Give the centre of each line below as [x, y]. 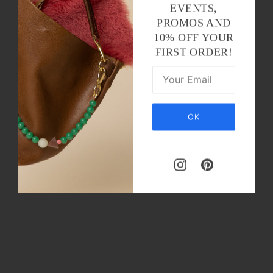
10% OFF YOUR [194, 37]
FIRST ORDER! [194, 52]
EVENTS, [194, 8]
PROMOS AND [194, 23]
